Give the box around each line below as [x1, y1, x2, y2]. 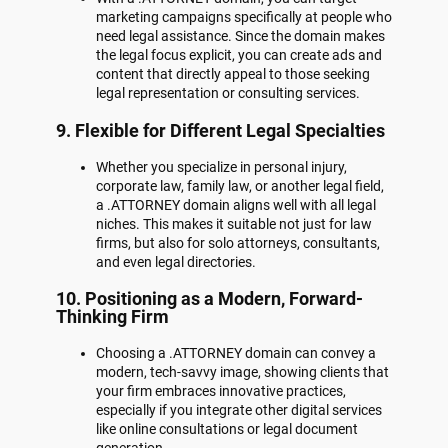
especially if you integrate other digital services [96, 401, 382, 418]
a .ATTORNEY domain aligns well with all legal [96, 196, 376, 213]
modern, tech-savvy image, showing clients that [96, 363, 389, 380]
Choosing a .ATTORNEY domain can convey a [96, 344, 376, 361]
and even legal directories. [96, 253, 256, 270]
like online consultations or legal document [96, 420, 358, 437]
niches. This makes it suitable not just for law [96, 215, 372, 232]
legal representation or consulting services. [96, 85, 360, 102]
